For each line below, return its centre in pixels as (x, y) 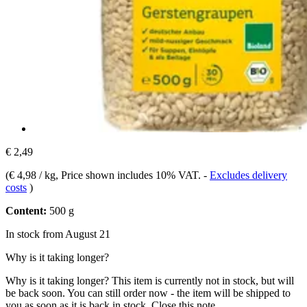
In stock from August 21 (58, 234)
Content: (26, 210)
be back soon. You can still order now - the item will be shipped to (148, 293)
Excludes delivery (248, 175)
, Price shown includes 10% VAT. (130, 175)
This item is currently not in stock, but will (203, 280)
